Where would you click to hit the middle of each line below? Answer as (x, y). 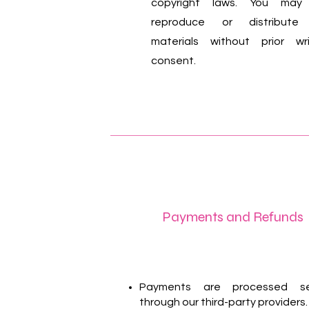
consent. (173, 61)
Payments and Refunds (233, 217)
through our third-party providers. (223, 302)
